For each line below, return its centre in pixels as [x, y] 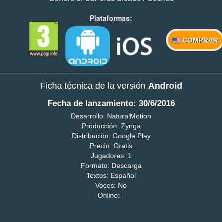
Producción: [101, 126]
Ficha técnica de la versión [94, 86]
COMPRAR [199, 40]
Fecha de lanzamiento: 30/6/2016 [111, 104]
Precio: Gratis [111, 145]
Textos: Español [111, 175]
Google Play [131, 136]
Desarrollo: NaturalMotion [111, 116]
